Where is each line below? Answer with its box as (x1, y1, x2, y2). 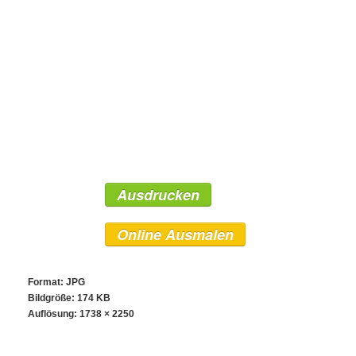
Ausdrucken (117, 184, 199, 205)
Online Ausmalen (117, 224, 234, 245)
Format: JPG (28, 277, 85, 288)
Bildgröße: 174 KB (28, 292, 110, 304)
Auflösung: (28, 308, 79, 319)
